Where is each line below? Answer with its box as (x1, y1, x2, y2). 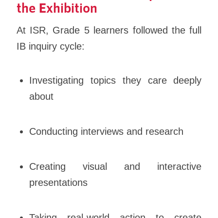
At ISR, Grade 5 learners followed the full (16, 25, 202, 36)
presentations (29, 177, 88, 188)
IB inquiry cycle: (16, 41, 85, 52)
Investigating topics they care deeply (29, 74, 202, 86)
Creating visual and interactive (29, 161, 202, 172)
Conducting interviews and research (29, 126, 184, 137)
